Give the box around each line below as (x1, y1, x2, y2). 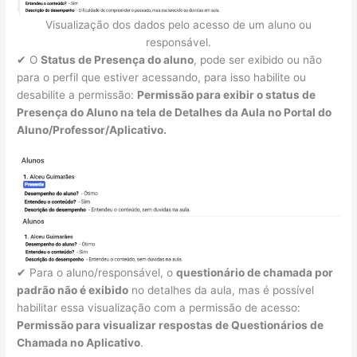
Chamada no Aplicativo (17, 335, 141, 349)
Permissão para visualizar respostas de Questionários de (17, 318, 324, 331)
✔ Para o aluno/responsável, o (17, 265, 177, 279)
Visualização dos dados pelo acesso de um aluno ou (45, 18, 312, 32)
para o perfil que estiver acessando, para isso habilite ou (17, 71, 307, 84)
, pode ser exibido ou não (194, 53, 323, 67)
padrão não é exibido (17, 283, 129, 296)
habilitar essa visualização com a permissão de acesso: (17, 300, 301, 314)
